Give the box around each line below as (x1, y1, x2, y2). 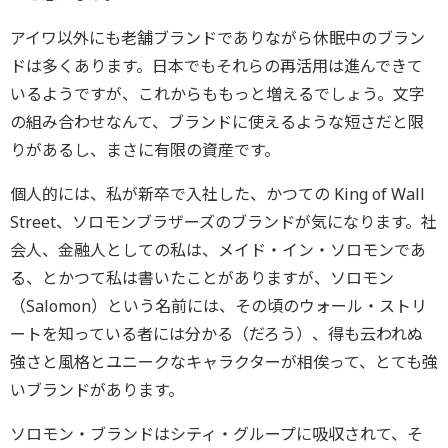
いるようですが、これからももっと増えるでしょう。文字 (10, 83, 425, 105)
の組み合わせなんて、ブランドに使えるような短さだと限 (10, 111, 424, 133)
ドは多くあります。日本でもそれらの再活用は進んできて (10, 55, 423, 77)
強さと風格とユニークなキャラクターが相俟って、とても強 (10, 351, 438, 373)
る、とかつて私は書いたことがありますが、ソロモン (10, 267, 394, 289)
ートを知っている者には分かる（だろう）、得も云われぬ (10, 323, 423, 345)
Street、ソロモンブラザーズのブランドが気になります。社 (10, 211, 437, 233)
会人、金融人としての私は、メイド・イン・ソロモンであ (10, 239, 426, 261)
